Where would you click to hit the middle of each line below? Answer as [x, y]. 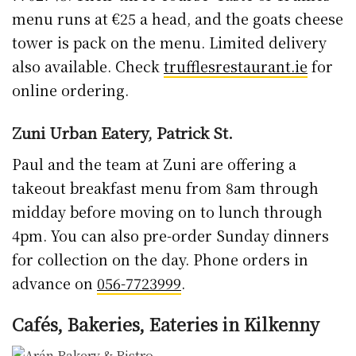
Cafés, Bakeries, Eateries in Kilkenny [166, 323]
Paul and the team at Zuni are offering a [154, 163]
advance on [54, 282]
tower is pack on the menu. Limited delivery [169, 42]
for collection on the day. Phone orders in [160, 259]
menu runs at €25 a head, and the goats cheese [178, 18]
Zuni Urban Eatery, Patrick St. [122, 133]
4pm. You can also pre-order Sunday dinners [170, 235]
